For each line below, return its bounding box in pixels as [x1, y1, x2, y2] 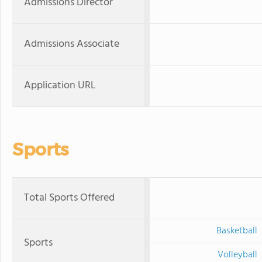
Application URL [24, 77, 96, 94]
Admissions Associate [24, 36, 119, 53]
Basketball [216, 223, 257, 239]
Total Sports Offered [24, 189, 115, 206]
